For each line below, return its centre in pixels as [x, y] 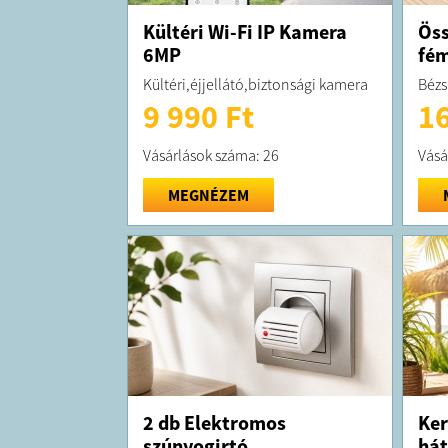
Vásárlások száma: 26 [210, 154]
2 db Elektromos [214, 422]
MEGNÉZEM [208, 194]
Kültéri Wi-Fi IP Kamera [244, 31]
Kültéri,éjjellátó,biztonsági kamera [255, 83]
